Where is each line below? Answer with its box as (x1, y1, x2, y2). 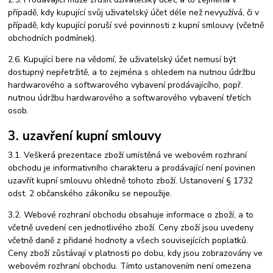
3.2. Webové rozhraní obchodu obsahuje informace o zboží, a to (8, 209, 254, 221)
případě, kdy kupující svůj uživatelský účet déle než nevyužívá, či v (8, 7, 260, 19)
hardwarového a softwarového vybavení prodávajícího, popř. (8, 79, 243, 91)
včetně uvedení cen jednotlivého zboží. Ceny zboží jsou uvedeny (8, 222, 254, 234)
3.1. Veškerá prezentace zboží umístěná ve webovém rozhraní (8, 149, 247, 161)
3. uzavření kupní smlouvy (8, 127, 162, 144)
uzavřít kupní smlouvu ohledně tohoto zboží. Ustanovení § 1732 (8, 175, 253, 187)
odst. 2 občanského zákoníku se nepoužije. (8, 188, 172, 200)
